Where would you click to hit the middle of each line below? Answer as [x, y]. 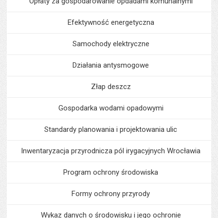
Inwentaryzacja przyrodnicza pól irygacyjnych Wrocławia [111, 151]
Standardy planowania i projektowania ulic [111, 129]
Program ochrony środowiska [111, 172]
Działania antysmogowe [111, 65]
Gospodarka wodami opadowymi [111, 108]
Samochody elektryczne [111, 44]
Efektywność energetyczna [111, 22]
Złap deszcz [111, 87]
